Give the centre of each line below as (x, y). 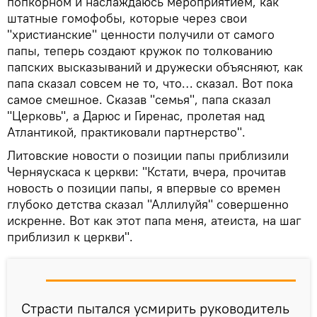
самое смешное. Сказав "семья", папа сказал (139, 99)
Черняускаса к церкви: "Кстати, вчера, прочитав (146, 171)
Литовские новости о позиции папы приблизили (148, 155)
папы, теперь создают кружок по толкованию (140, 50)
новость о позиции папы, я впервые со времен (144, 188)
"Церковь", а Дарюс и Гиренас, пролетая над (136, 115)
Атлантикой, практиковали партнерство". (126, 132)
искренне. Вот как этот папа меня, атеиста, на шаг (154, 220)
